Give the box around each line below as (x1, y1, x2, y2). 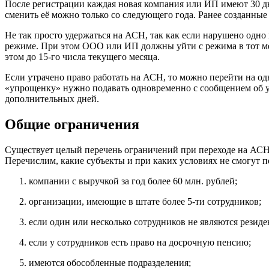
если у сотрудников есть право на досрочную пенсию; (29, 237, 251, 248)
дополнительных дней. (5, 94, 99, 104)
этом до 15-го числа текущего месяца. (5, 52, 160, 62)
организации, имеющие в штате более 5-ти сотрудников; (29, 196, 261, 207)
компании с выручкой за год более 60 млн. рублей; (29, 176, 237, 187)
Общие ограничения (5, 116, 139, 133)
